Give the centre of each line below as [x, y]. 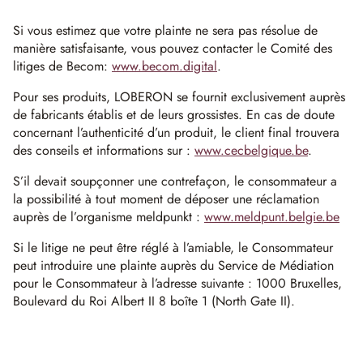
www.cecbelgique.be [251, 150]
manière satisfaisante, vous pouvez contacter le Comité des [173, 48]
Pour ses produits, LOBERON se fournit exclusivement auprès [179, 96]
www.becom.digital [164, 66]
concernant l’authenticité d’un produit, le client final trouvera [176, 132]
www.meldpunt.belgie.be [272, 216]
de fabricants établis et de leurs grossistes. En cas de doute [174, 114]
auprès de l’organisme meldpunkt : [109, 216]
